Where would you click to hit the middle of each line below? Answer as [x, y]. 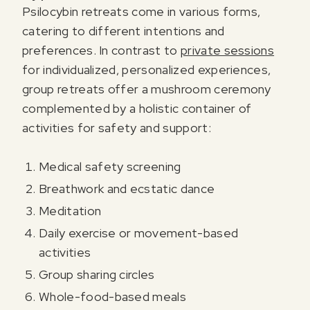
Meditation [72, 210]
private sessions [227, 50]
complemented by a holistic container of [137, 108]
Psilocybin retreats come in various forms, [142, 11]
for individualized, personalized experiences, [147, 69]
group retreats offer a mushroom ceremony [147, 89]
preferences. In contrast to [101, 50]
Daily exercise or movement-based [139, 232]
